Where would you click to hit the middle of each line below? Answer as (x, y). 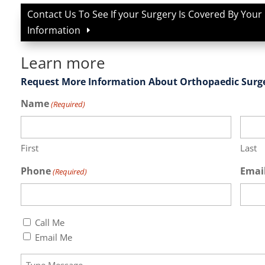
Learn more (63, 63)
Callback (41, 222)
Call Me (50, 223)
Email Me (54, 237)
